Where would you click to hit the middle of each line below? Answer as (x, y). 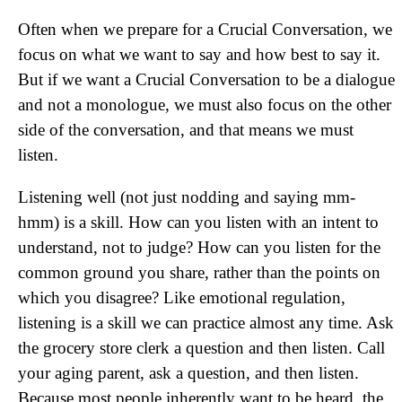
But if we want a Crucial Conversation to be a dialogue (206, 79)
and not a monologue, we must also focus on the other (205, 105)
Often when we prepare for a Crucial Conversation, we (205, 29)
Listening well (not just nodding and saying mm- (187, 197)
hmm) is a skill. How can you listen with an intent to (198, 222)
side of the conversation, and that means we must (186, 130)
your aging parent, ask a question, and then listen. (188, 373)
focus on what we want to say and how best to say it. (199, 54)
